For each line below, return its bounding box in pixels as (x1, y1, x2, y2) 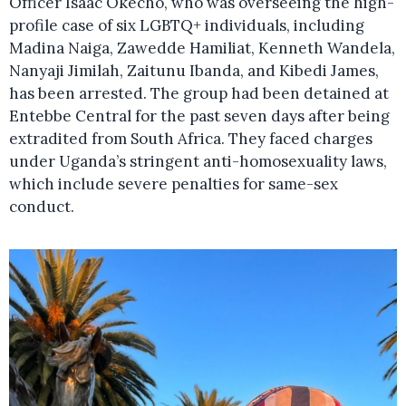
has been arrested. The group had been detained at (9, 83, 389, 104)
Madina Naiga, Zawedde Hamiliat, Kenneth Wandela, (9, 38, 395, 59)
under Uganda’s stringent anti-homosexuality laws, (9, 151, 387, 172)
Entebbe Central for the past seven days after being (9, 106, 390, 127)
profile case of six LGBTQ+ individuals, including (9, 15, 364, 36)
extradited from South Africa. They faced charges (9, 129, 372, 150)
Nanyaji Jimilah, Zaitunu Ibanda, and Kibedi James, (9, 61, 379, 82)
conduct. (9, 197, 74, 217)
